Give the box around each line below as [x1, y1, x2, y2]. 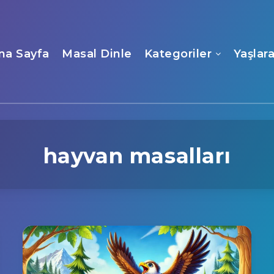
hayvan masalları [43, 143, 231, 169]
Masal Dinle [62, 47, 132, 61]
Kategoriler [144, 47, 212, 61]
